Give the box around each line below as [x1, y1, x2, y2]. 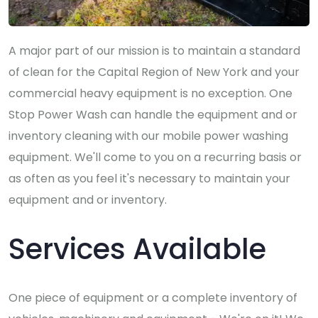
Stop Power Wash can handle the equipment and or [9, 106, 297, 124]
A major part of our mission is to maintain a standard [9, 43, 300, 60]
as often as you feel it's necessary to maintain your [9, 170, 290, 187]
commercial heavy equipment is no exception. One [9, 85, 292, 102]
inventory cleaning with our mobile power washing [9, 128, 288, 145]
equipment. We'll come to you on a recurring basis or [9, 149, 302, 166]
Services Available [9, 229, 266, 270]
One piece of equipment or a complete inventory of [9, 290, 297, 307]
